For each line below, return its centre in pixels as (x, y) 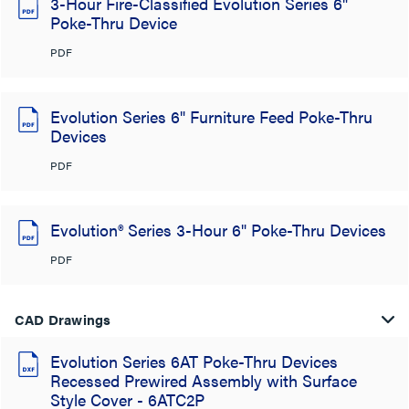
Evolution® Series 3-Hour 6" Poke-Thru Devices (218, 230)
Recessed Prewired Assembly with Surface (204, 380)
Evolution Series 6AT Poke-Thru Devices (194, 361)
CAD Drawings (63, 319)
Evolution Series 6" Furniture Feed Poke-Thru (211, 116)
